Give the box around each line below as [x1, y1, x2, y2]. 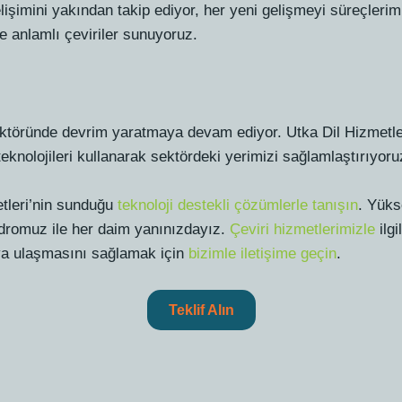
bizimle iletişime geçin [188, 244, 337, 262]
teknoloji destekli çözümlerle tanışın [118, 196, 359, 214]
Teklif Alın [168, 301, 234, 318]
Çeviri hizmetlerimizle [230, 220, 376, 238]
